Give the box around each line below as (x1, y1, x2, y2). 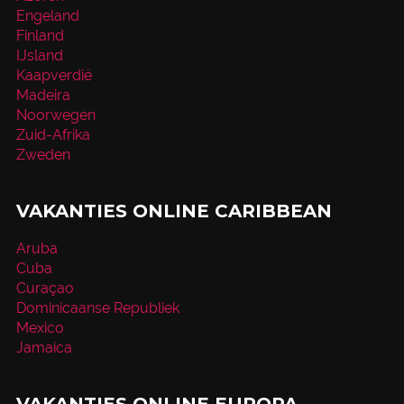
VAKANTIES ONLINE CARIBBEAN (15, 199, 332, 222)
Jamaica (15, 338, 72, 356)
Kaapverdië (15, 66, 92, 84)
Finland (15, 26, 64, 44)
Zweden (15, 145, 70, 163)
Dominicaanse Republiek (15, 298, 179, 317)
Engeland (15, 6, 79, 24)
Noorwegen (15, 106, 96, 124)
